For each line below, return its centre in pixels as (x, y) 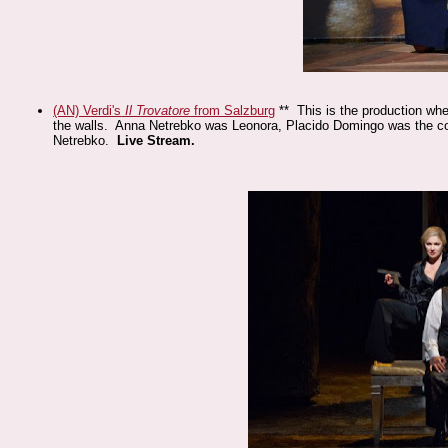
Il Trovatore (156, 110)
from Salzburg (233, 110)
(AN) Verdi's (87, 110)
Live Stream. (156, 140)
